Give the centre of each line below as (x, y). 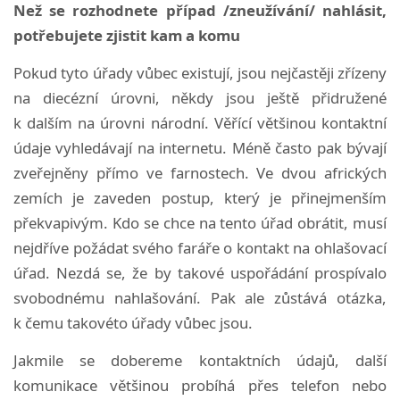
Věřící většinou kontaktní (300, 122)
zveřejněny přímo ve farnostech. (135, 172)
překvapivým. (63, 222)
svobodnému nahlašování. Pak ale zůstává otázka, (200, 297)
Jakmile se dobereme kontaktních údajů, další (200, 360)
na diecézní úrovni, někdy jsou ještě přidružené (200, 97)
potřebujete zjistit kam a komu (127, 35)
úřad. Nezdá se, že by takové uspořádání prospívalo (200, 272)
